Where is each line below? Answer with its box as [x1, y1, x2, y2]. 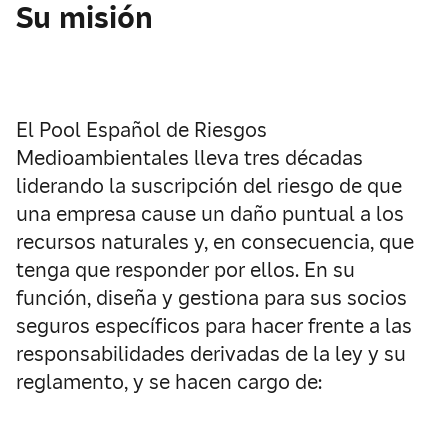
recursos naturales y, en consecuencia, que [16, 229, 414, 255]
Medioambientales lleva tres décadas [16, 145, 363, 171]
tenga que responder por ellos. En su [16, 257, 355, 283]
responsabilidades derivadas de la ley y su [16, 341, 406, 367]
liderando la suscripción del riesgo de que [16, 173, 402, 199]
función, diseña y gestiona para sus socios [16, 285, 407, 311]
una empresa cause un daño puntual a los [16, 201, 404, 227]
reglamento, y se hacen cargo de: [16, 369, 322, 395]
